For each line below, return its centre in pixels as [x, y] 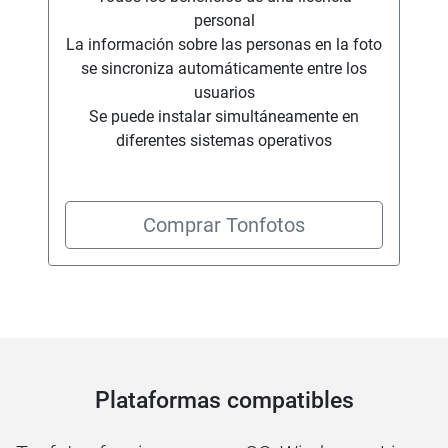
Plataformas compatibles [224, 400]
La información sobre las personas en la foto [224, 45]
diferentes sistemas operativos [224, 141]
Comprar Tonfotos [224, 225]
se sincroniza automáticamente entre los [224, 69]
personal [224, 21]
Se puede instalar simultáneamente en [224, 117]
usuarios [224, 93]
